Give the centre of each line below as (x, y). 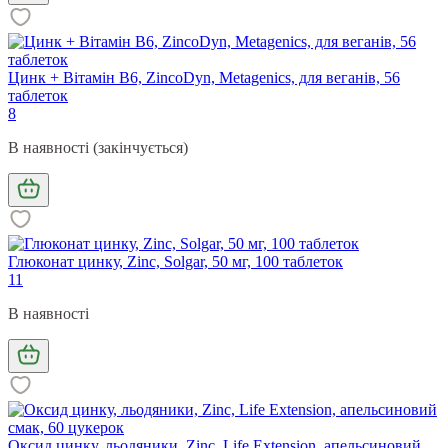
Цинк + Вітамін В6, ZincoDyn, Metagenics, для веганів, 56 (204, 77)
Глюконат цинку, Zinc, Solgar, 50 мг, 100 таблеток (175, 261)
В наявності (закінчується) (98, 147)
